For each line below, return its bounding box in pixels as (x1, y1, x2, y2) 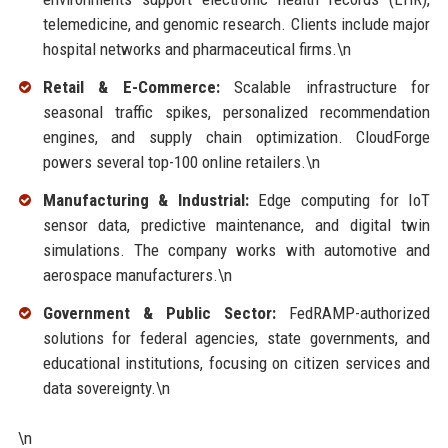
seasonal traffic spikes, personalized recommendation (42, 102, 431, 123)
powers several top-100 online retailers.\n (42, 152, 320, 173)
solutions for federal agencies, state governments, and (42, 327, 431, 348)
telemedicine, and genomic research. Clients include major (42, 14, 431, 35)
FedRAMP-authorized (276, 302, 431, 323)
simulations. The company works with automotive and (42, 240, 431, 261)
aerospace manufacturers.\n (42, 265, 232, 286)
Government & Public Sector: (42, 302, 277, 323)
